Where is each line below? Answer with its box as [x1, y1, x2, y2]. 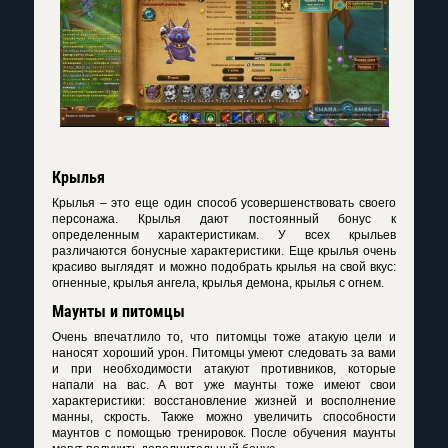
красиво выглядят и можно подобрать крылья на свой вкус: [52, 260, 396, 275]
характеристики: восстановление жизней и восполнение [52, 394, 396, 409]
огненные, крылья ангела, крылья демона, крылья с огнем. [52, 276, 384, 291]
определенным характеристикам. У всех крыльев [52, 228, 396, 243]
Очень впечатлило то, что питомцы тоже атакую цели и [52, 330, 396, 345]
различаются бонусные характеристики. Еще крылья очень [52, 244, 396, 259]
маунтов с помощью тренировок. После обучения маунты [52, 426, 396, 441]
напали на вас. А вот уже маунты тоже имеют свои [52, 378, 396, 393]
